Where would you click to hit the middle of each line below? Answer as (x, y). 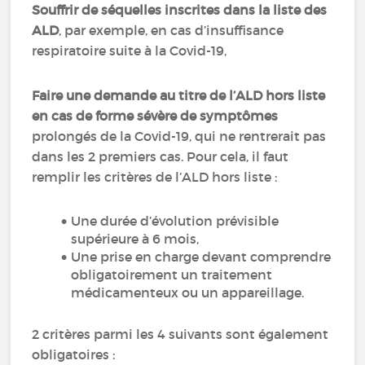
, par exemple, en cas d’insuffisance (172, 30)
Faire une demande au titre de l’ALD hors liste (179, 95)
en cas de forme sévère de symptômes (155, 116)
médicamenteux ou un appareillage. (188, 292)
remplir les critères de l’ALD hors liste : (155, 177)
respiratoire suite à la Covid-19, (130, 51)
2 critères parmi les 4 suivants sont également (180, 334)
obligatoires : (74, 354)
